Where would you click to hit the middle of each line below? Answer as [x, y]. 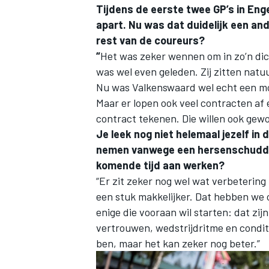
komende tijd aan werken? [160, 165]
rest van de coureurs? [150, 40]
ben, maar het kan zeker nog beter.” [178, 243]
